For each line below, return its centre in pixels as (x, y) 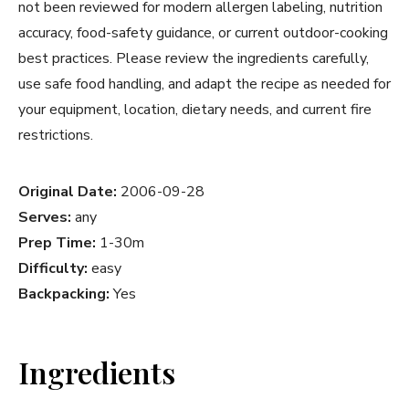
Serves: (45, 218)
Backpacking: (64, 294)
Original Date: (68, 192)
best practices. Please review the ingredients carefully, (194, 59)
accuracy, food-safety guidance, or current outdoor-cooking (203, 33)
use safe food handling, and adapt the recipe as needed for (204, 84)
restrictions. (56, 136)
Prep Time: (57, 243)
